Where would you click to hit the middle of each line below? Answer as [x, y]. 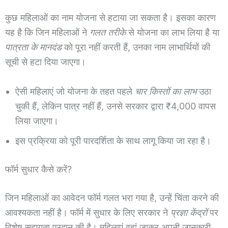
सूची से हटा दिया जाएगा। [46, 62]
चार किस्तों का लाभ [166, 92]
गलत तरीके [108, 33]
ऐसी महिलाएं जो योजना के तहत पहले [75, 92]
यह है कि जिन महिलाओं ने [47, 33]
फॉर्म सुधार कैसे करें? [38, 169]
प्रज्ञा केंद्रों [189, 213]
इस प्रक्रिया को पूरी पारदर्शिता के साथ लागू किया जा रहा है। [113, 141]
